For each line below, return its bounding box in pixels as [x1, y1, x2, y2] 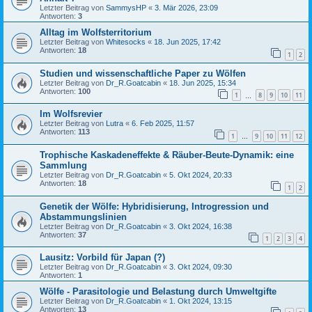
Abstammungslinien [40, 211, 127, 222]
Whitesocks [106, 38, 146, 46]
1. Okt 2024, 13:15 [169, 297, 232, 306]
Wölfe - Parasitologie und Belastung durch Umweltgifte [40, 286, 276, 297]
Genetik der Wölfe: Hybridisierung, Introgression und [40, 201, 269, 212]
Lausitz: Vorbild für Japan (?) [40, 252, 165, 263]
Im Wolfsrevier [40, 109, 102, 120]
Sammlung [40, 159, 87, 171]
